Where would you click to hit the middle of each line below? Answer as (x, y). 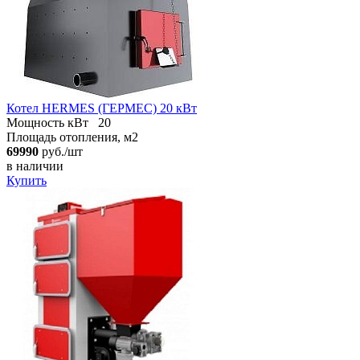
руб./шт (61, 151)
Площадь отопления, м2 (72, 137)
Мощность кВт (47, 122)
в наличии (35, 166)
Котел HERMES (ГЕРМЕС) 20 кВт (102, 108)
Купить (27, 180)
